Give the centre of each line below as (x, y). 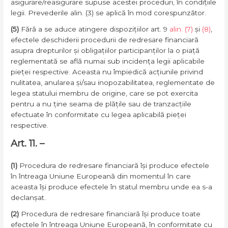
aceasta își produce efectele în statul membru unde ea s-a (112, 187)
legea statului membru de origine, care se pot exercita (105, 93)
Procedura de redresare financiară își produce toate (110, 213)
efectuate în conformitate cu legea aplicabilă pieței (99, 115)
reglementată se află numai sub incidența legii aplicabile (108, 61)
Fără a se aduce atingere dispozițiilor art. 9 (94, 29)
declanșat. (28, 197)
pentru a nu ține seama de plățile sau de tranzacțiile (101, 104)
